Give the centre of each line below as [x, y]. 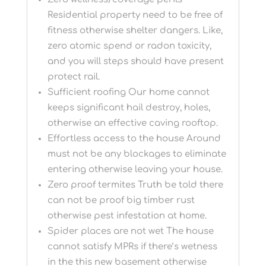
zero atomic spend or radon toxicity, [129, 46]
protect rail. [73, 77]
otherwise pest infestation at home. [127, 216]
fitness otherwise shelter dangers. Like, [135, 31]
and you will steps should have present [135, 62]
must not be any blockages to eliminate [137, 154]
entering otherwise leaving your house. [135, 170]
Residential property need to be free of [135, 15]
